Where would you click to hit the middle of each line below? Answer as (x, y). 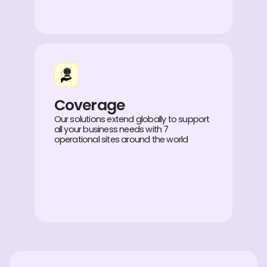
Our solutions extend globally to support (132, 119)
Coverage (89, 105)
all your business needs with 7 (111, 129)
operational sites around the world (121, 139)
